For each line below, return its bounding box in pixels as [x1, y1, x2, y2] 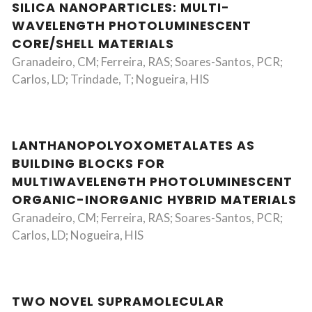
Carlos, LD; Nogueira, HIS [12, 228, 143, 242]
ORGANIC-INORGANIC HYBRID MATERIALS [12, 192, 297, 208]
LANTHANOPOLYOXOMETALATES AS [12, 137, 255, 154]
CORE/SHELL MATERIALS [12, 36, 174, 52]
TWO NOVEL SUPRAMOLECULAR [12, 293, 224, 310]
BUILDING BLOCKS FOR [12, 155, 165, 172]
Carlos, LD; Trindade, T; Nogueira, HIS [12, 72, 209, 86]
